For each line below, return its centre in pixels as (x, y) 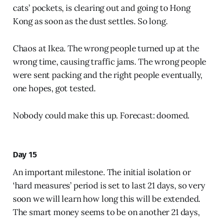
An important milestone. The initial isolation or (102, 172)
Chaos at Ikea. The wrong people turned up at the (106, 49)
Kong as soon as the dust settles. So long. (90, 21)
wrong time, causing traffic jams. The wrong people (110, 62)
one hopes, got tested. (54, 89)
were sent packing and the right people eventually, (108, 75)
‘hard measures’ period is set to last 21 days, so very (109, 186)
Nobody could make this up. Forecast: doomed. (101, 116)
